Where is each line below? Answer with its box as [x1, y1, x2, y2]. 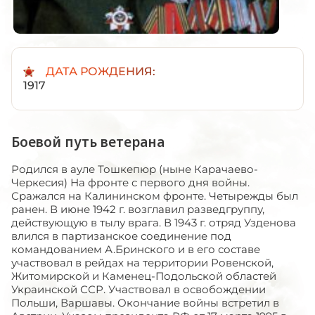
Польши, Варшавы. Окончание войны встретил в [11, 295, 279, 309]
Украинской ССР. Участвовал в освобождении [11, 282, 266, 296]
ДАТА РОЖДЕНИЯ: [46, 64, 155, 78]
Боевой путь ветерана [11, 132, 165, 151]
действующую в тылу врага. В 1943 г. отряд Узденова [11, 215, 296, 229]
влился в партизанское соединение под [11, 229, 231, 243]
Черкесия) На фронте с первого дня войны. [11, 175, 250, 189]
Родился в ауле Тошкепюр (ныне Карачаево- [11, 162, 258, 176]
